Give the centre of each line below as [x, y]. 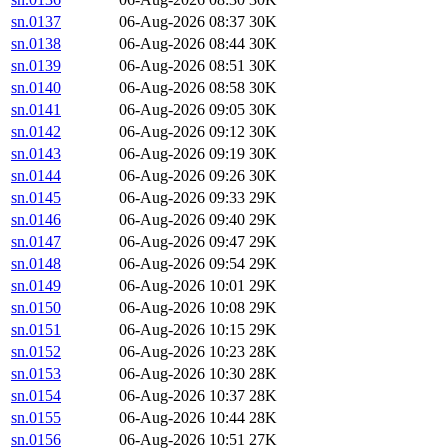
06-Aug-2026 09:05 [182, 110]
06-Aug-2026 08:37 [182, 22]
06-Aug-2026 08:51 [182, 66]
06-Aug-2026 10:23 [182, 352]
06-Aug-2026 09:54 [182, 264]
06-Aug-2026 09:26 [182, 176]
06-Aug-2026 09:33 [182, 198]
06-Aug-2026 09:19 [182, 154]
